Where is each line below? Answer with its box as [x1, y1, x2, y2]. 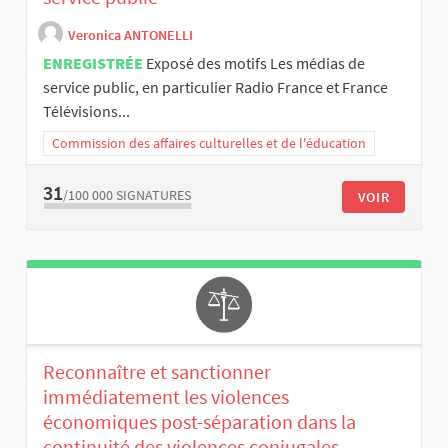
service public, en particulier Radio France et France [43, 77, 388, 98]
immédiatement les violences [43, 383, 289, 409]
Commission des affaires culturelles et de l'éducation [52, 134, 366, 153]
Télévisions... [43, 101, 130, 122]
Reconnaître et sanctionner [43, 358, 271, 384]
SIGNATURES [116, 185, 191, 204]
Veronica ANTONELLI [68, 25, 193, 44]
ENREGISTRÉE [43, 53, 143, 74]
